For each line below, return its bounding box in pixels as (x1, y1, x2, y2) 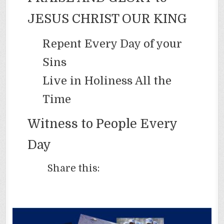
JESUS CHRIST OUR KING (27, 11, 187, 26)
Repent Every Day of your (42, 37, 182, 50)
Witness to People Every (27, 116, 177, 131)
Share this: (47, 162, 100, 174)
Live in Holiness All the (42, 74, 172, 87)
